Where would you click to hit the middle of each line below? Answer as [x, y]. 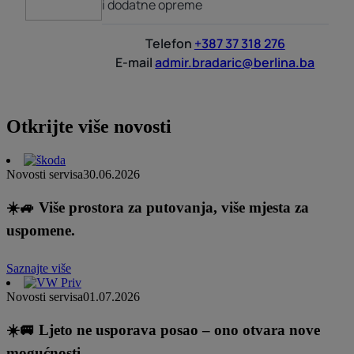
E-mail [134, 62]
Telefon [168, 43]
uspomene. [41, 230]
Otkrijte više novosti [89, 126]
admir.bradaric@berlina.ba [235, 62]
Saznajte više [39, 269]
